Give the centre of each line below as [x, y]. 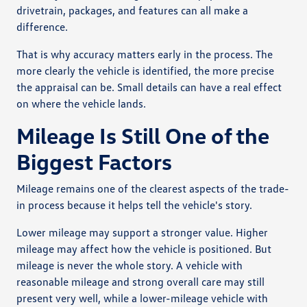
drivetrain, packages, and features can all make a [133, 10]
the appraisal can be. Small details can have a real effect [149, 87]
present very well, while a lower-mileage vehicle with [143, 298]
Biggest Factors [95, 161]
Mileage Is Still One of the [143, 135]
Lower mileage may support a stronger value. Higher [143, 232]
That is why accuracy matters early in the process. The [145, 54]
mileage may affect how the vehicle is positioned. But [144, 248]
